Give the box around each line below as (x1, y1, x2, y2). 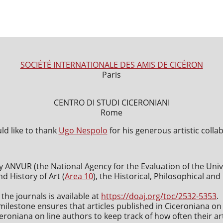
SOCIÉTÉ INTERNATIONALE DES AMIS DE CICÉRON (20, 59, 203, 70)
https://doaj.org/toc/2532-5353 (101, 190, 217, 202)
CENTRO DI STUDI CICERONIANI (53, 97, 170, 108)
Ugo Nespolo (58, 124, 108, 136)
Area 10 (65, 170, 93, 182)
